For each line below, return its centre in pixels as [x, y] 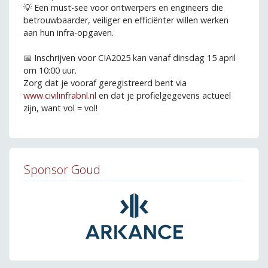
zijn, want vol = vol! [60, 108]
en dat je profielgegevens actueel [164, 95]
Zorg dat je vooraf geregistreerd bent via [105, 83]
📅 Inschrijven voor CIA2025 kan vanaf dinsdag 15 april [130, 57]
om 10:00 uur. [50, 70]
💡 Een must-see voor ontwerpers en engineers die [123, 7]
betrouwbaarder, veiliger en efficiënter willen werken [126, 20]
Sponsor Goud [62, 169]
